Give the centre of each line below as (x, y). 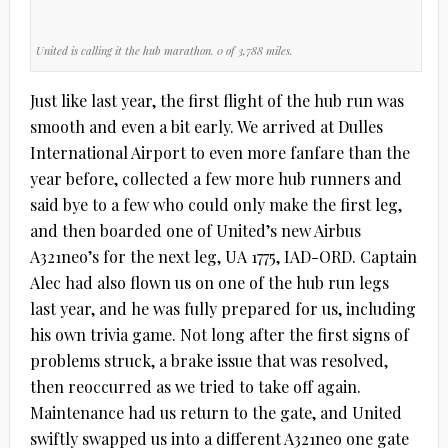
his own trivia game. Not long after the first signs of (219, 334)
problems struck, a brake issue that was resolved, (208, 360)
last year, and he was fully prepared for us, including (222, 308)
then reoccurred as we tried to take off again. (195, 386)
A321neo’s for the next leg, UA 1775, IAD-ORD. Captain (223, 256)
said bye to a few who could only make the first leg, (215, 204)
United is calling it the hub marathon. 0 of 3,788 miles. (164, 50)
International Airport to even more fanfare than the (219, 152)
